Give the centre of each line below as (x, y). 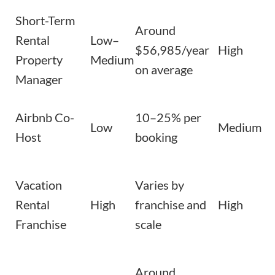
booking (156, 137)
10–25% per (168, 118)
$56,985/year (172, 50)
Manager (39, 79)
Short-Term (45, 21)
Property (39, 60)
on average (164, 70)
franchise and (171, 205)
